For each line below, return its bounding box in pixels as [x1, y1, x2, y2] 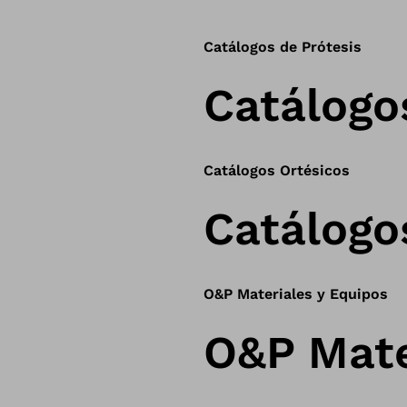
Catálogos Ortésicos [203, 162, 350, 179]
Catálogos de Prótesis [203, 38, 362, 55]
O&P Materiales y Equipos [203, 285, 388, 303]
